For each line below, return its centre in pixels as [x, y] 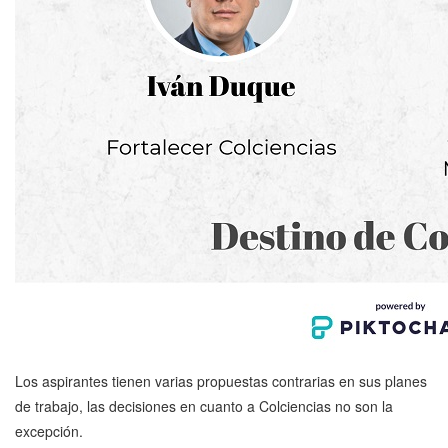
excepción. [49, 431]
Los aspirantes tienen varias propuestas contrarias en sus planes [221, 381]
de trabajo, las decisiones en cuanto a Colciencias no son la [204, 406]
